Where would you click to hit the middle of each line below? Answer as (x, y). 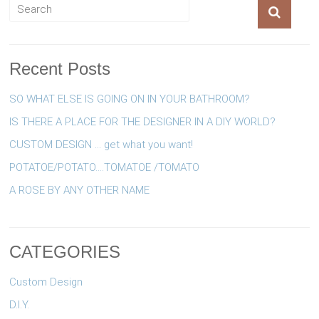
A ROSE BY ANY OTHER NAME (80, 190)
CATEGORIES (65, 251)
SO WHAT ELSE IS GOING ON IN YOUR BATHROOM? (130, 99)
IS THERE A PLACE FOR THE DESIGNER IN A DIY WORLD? (143, 121)
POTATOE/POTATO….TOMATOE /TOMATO (105, 167)
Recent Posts (60, 68)
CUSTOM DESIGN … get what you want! (101, 144)
